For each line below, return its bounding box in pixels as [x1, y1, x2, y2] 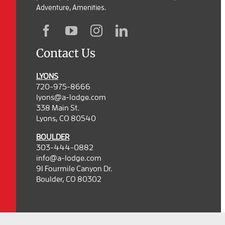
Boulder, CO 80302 [36, 174, 101, 183]
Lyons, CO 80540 [36, 113, 96, 123]
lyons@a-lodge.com [36, 92, 106, 101]
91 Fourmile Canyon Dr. [36, 163, 113, 173]
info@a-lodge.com [36, 153, 101, 162]
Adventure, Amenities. [36, 3, 106, 12]
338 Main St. [36, 102, 79, 112]
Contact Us [36, 46, 95, 60]
